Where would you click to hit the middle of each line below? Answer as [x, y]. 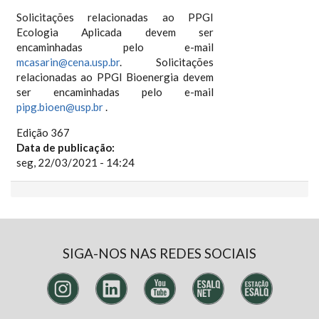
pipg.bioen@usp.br [59, 107]
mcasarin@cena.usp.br [68, 62]
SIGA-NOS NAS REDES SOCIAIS [159, 253]
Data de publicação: [66, 147]
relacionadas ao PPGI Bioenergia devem [115, 77]
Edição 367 [43, 132]
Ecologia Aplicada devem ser [115, 32]
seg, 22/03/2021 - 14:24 [75, 162]
